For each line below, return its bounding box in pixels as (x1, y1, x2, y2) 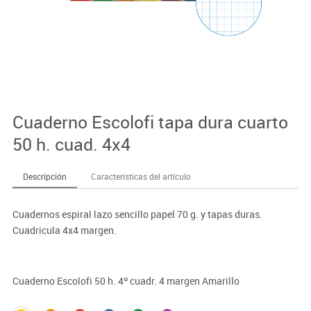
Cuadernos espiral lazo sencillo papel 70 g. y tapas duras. (12, 207, 262, 221)
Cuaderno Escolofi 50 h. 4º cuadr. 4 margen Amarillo (12, 274, 239, 287)
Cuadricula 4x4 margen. (12, 223, 117, 237)
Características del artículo (90, 170, 191, 182)
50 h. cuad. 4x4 (12, 132, 131, 155)
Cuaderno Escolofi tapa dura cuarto (12, 110, 288, 133)
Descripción (22, 170, 67, 182)
